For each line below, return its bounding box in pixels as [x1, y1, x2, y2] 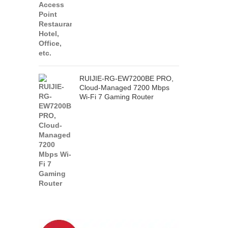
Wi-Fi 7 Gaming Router [79, 93, 154, 101]
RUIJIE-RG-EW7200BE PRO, [79, 74, 174, 82]
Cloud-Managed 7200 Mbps [79, 83, 169, 92]
